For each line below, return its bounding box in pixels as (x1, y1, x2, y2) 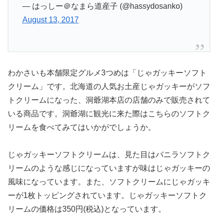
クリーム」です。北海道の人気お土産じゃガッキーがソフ (8, 82, 210, 91)
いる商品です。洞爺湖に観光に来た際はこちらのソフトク (8, 109, 210, 118)
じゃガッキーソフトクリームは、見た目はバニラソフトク (8, 150, 210, 159)
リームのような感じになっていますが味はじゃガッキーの (8, 164, 210, 173)
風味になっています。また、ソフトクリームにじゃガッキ (8, 178, 210, 186)
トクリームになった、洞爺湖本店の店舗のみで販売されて (8, 95, 210, 104)
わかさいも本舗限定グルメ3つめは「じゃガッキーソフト (8, 68, 207, 77)
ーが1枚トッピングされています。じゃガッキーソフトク (8, 191, 207, 200)
